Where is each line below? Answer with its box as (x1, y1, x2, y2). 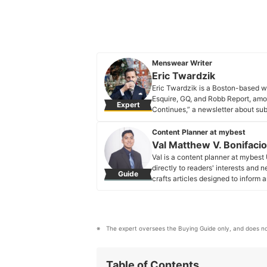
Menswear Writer (152, 58, 212, 67)
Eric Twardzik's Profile (162, 116, 235, 125)
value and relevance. (152, 185, 222, 194)
